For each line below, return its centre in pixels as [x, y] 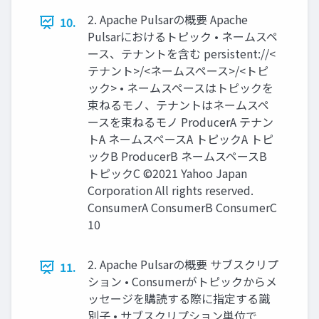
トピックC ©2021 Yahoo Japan [167, 173]
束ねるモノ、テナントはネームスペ [178, 105]
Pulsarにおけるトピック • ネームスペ [183, 37]
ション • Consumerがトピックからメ [182, 282]
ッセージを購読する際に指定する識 [179, 299]
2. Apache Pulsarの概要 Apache [168, 20]
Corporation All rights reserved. [171, 190]
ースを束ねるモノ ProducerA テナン [181, 122]
